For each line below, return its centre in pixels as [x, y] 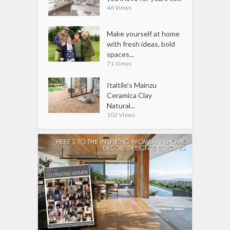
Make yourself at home [143, 33]
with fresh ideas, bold [141, 44]
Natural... [121, 105]
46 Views [120, 7]
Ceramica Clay [130, 95]
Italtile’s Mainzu [132, 85]
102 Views [121, 114]
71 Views [120, 63]
